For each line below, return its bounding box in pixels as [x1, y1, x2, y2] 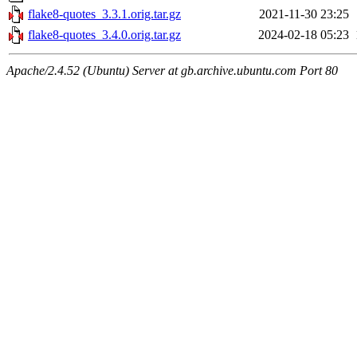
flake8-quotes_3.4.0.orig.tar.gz [28, 28, 181, 42]
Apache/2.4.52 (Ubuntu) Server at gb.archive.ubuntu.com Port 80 [6, 64, 338, 78]
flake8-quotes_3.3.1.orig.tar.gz [28, 7, 181, 22]
